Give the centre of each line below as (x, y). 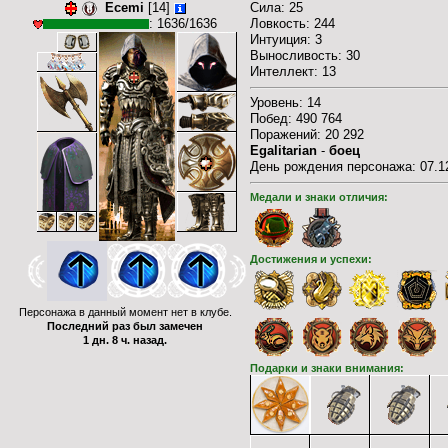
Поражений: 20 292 (307, 134)
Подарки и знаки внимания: (327, 368)
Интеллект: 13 (293, 71)
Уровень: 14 (285, 102)
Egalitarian (283, 150)
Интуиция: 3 (286, 39)
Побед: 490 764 (296, 118)
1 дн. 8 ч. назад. (125, 340)
